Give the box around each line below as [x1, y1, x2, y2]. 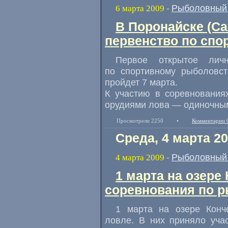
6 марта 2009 [116, 4, 164, 13]
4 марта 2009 [116, 153, 164, 162]
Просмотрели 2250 [117, 118, 163, 124]
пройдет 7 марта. [105, 77, 178, 88]
